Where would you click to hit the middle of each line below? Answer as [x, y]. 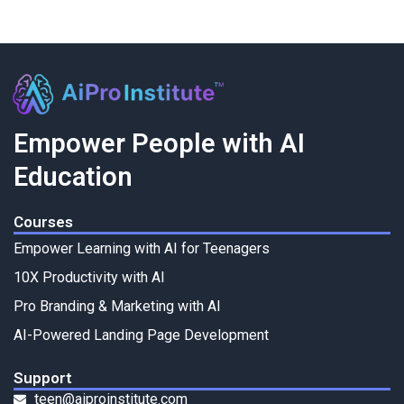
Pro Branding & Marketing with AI [117, 306]
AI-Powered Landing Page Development [141, 335]
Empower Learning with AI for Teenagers [142, 248]
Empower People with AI [159, 143]
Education [73, 176]
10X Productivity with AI [89, 277]
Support [43, 377]
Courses [43, 221]
